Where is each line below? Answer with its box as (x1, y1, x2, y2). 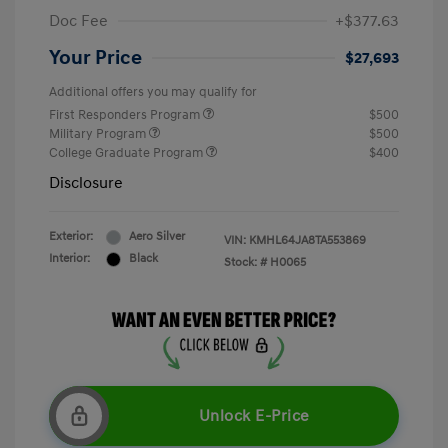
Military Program (49, 126, 149, 143)
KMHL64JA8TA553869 (249, 233, 366, 249)
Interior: (49, 251, 90, 267)
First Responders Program (49, 107, 203, 124)
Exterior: (49, 229, 93, 245)
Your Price (49, 46, 142, 71)
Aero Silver (129, 229, 185, 245)
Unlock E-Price (198, 405, 310, 426)
